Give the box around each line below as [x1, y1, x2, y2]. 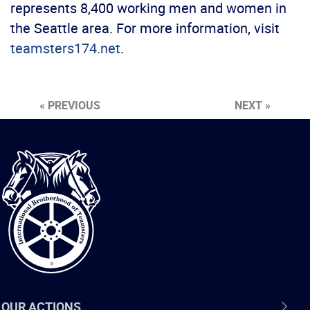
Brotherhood [1, 170, 62, 185]
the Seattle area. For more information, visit [10, 19, 280, 38]
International [1, 158, 63, 174]
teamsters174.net [10, 39, 120, 58]
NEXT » [235, 98, 271, 113]
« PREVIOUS [39, 98, 100, 113]
